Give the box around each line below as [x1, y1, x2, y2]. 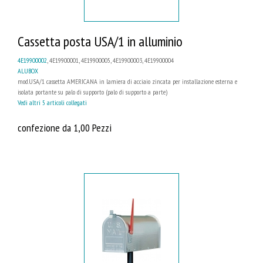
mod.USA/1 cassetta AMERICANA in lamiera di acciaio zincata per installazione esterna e [18, 77, 237, 86]
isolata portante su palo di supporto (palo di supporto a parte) [18, 87, 167, 97]
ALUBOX [18, 66, 38, 76]
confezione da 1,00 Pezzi [18, 120, 112, 135]
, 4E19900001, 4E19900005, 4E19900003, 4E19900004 [47, 56, 174, 65]
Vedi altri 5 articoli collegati [18, 98, 87, 107]
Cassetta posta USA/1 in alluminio [18, 32, 183, 51]
